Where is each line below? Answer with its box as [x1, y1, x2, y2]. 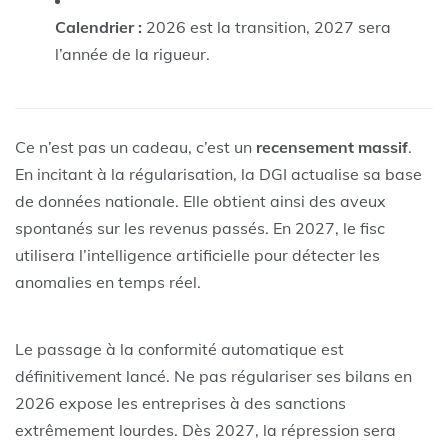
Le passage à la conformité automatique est [15, 338, 344, 359]
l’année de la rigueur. [55, 43, 210, 64]
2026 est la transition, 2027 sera [142, 16, 391, 37]
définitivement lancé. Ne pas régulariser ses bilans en [15, 365, 412, 386]
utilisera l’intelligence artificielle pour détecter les [15, 244, 380, 265]
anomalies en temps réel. [15, 271, 201, 292]
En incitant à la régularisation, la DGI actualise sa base [15, 163, 422, 184]
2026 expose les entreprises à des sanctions [15, 392, 346, 413]
